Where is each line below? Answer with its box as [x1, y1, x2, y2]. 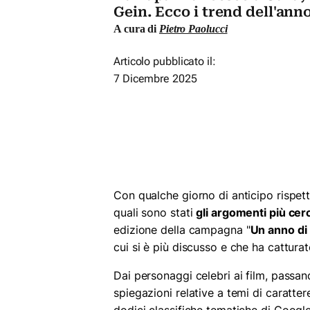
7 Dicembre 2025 [113, 71, 197, 85]
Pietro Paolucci [159, 22, 228, 35]
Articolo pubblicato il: [113, 54, 216, 68]
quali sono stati [113, 205, 197, 219]
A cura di [113, 22, 159, 35]
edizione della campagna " [113, 222, 250, 237]
